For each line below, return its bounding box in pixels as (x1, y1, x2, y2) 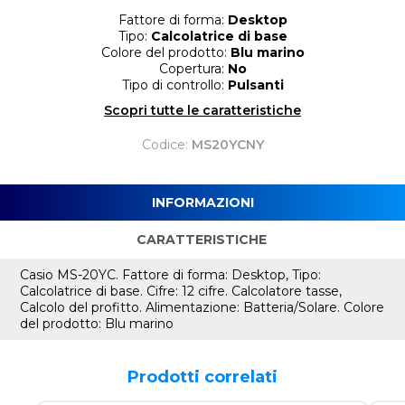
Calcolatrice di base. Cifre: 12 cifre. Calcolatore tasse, (20, 283, 343, 300)
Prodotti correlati (127, 367, 278, 388)
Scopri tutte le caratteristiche (104, 102, 301, 119)
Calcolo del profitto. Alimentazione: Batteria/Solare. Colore (20, 299, 385, 316)
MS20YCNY (191, 137, 264, 154)
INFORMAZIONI (151, 194, 254, 212)
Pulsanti (227, 77, 284, 94)
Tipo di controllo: (121, 77, 228, 94)
